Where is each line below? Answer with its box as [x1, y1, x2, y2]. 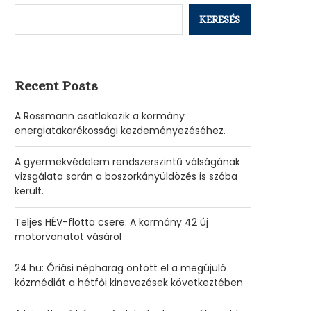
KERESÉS [199, 14, 240, 25]
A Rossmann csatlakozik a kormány [15, 109, 185, 123]
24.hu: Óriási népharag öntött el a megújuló [15, 261, 226, 275]
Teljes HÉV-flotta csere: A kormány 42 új [15, 215, 208, 229]
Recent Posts [15, 78, 98, 94]
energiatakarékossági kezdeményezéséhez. [15, 124, 226, 137]
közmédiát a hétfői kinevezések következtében [15, 276, 243, 289]
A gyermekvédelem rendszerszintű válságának [15, 155, 240, 169]
